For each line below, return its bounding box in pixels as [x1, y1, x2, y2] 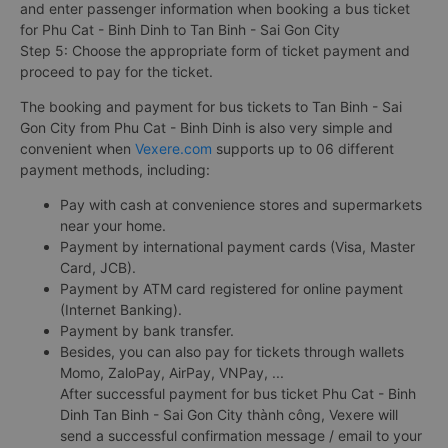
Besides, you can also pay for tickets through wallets [60, 342, 404, 360]
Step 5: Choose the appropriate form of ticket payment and [20, 41, 410, 59]
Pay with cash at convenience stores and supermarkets [60, 195, 422, 213]
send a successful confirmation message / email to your [60, 426, 422, 444]
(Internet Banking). [60, 300, 182, 318]
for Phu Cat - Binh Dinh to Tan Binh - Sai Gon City [20, 20, 340, 38]
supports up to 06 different [212, 139, 394, 157]
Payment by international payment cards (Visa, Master [60, 237, 415, 255]
